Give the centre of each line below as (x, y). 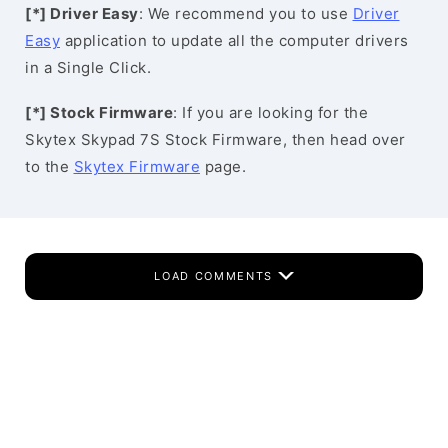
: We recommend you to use (245, 13)
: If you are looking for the (270, 112)
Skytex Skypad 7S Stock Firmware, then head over (215, 139)
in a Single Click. (88, 67)
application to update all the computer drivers (234, 40)
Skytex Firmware (136, 166)
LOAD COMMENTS (216, 276)
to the (49, 166)
